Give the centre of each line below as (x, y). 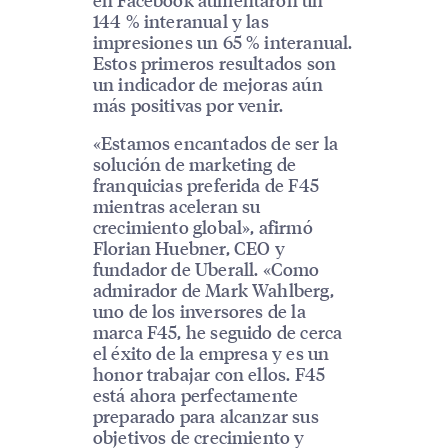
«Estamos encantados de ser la (215, 143)
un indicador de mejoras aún (207, 84)
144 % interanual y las (180, 21)
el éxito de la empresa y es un (211, 353)
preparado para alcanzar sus (205, 416)
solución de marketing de (194, 164)
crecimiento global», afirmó (202, 227)
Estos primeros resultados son (214, 63)
